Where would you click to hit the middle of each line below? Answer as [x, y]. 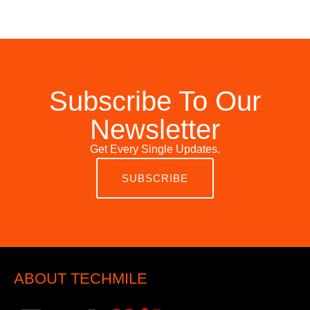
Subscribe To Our [155, 101]
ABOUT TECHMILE [81, 279]
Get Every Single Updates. [155, 149]
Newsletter [155, 130]
